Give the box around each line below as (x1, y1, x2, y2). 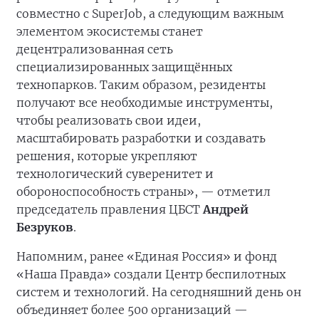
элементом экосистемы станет (16, 24, 203, 39)
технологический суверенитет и (16, 167, 214, 182)
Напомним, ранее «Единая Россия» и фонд (16, 249, 277, 264)
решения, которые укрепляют (16, 149, 197, 164)
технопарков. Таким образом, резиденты (16, 78, 266, 93)
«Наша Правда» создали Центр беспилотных (16, 267, 286, 282)
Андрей (203, 202, 249, 217)
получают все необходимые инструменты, (16, 95, 273, 110)
